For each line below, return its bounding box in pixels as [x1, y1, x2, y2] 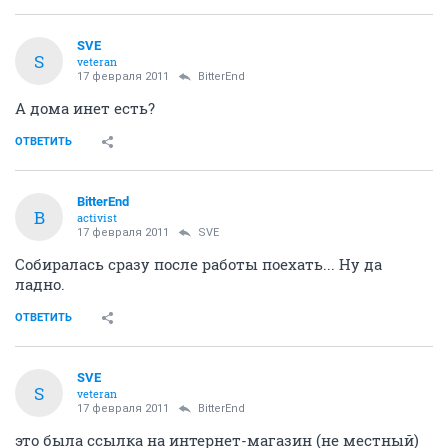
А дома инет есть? [15, 98, 155, 119]
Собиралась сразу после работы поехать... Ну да [15, 254, 382, 275]
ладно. [15, 274, 65, 295]
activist [77, 210, 117, 226]
